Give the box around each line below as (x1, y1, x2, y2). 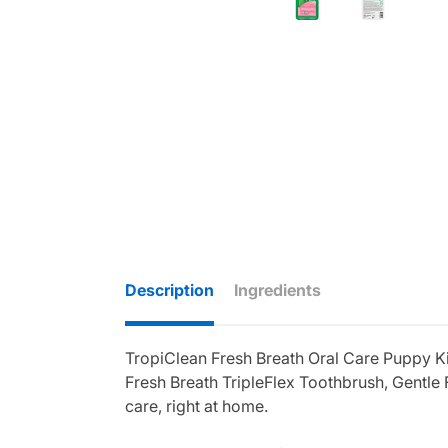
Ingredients (234, 279, 321, 300)
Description (125, 279, 214, 300)
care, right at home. (125, 396, 268, 417)
